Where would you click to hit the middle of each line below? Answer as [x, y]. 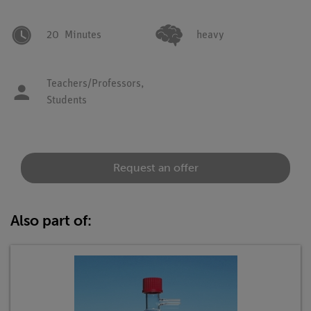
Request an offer [155, 168]
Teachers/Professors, [95, 84]
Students [67, 101]
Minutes [83, 35]
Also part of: [51, 220]
